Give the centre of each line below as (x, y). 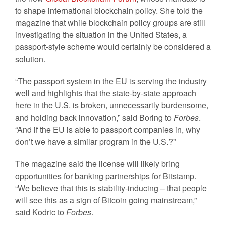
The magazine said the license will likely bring (97, 164)
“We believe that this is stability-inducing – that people (111, 188)
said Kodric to (41, 212)
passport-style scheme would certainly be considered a (113, 47)
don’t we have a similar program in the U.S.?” (95, 142)
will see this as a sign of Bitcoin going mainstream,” (106, 200)
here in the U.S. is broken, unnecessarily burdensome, (112, 105)
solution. (30, 59)
